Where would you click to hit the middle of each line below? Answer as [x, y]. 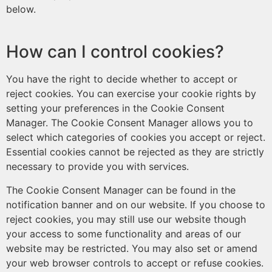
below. [21, 9]
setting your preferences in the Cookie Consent [115, 108]
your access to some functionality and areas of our [124, 234]
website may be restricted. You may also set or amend [132, 248]
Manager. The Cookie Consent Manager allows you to [130, 123]
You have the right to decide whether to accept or [122, 79]
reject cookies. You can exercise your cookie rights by [131, 93]
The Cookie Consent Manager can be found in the [121, 190]
